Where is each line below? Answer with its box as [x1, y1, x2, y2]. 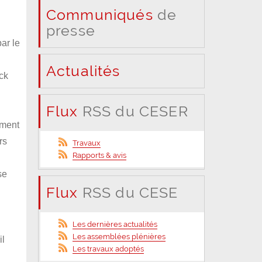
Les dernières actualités [73, 219, 158, 229]
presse [46, 21, 95, 39]
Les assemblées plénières [73, 232, 166, 241]
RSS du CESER [78, 102, 188, 120]
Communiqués [46, 5, 153, 23]
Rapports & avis [73, 150, 127, 160]
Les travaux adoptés [73, 244, 144, 253]
